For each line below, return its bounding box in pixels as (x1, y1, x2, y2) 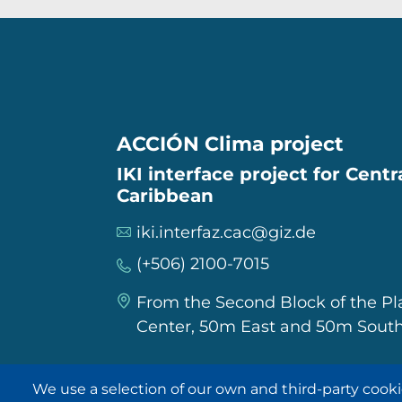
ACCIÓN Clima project (117, 132, 344, 157)
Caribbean (117, 185, 214, 207)
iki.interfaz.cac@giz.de (136, 223, 316, 243)
